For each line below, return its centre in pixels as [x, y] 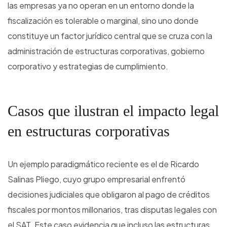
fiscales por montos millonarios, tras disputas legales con [112, 210]
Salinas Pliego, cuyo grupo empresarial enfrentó [97, 179]
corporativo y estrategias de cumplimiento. [88, 66]
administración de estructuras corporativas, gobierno [106, 51]
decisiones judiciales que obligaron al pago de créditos [109, 195]
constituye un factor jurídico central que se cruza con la [110, 36]
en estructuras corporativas [89, 131]
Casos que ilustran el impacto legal [113, 111]
